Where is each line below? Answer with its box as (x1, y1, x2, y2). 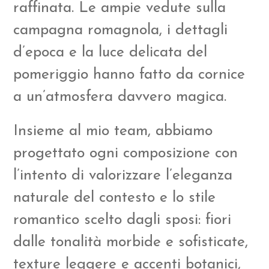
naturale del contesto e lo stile (13, 190, 216, 205)
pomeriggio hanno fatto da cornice (13, 67, 246, 82)
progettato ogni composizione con (13, 145, 238, 161)
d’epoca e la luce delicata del (13, 44, 208, 60)
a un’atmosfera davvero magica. (13, 89, 227, 104)
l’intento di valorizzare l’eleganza (13, 168, 233, 183)
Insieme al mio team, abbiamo (13, 123, 213, 139)
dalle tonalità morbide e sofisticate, (13, 234, 249, 250)
